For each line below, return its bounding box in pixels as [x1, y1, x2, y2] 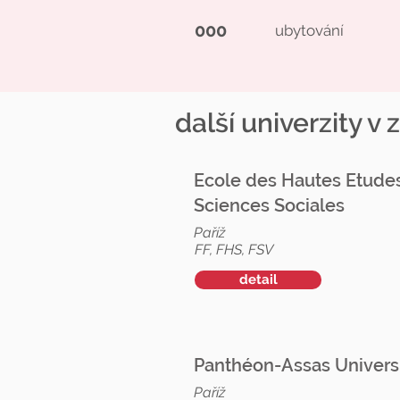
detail [238, 271, 278, 287]
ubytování [275, 21, 344, 39]
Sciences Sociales [194, 195, 345, 216]
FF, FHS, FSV [195, 241, 273, 258]
